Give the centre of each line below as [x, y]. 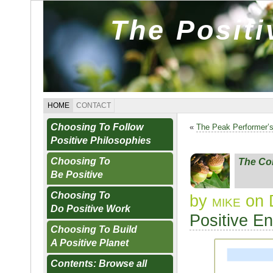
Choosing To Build [94, 229]
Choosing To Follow [97, 127]
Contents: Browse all [99, 264]
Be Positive [77, 175]
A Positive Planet [90, 243]
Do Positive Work [90, 209]
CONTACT [94, 105]
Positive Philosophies [101, 140]
